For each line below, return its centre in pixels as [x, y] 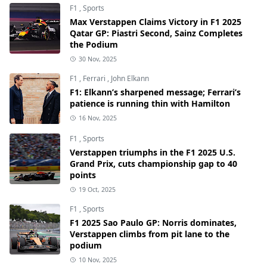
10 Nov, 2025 [97, 260]
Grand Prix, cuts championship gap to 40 [153, 163]
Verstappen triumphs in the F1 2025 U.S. [153, 152]
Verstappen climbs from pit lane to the [150, 234]
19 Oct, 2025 [97, 189]
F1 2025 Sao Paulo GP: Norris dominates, [153, 222]
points [83, 175]
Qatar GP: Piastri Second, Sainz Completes [156, 33]
